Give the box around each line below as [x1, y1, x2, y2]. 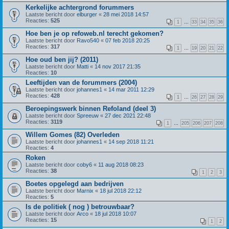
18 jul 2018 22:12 [100, 187, 142, 194]
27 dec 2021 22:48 [105, 112, 151, 119]
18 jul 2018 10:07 [95, 210, 136, 217]
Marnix [77, 187, 94, 194]
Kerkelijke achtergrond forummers [26, 3, 134, 11]
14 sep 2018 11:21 [108, 138, 154, 145]
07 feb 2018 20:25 [105, 37, 150, 43]
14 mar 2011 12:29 [108, 86, 154, 93]
